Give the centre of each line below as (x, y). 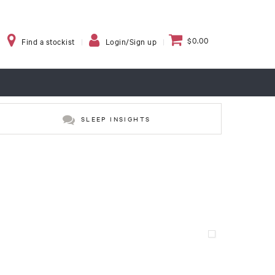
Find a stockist (48, 41)
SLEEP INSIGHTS (116, 119)
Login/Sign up (131, 41)
